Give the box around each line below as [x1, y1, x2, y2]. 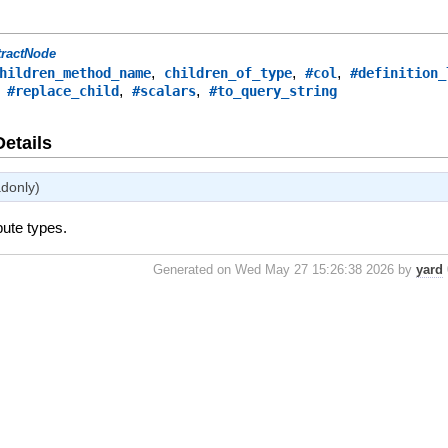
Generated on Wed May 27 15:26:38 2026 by [153, 262, 417, 278]
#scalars [132, 83, 197, 100]
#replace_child [7, 83, 120, 100]
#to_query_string [209, 83, 338, 100]
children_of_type [164, 65, 293, 82]
